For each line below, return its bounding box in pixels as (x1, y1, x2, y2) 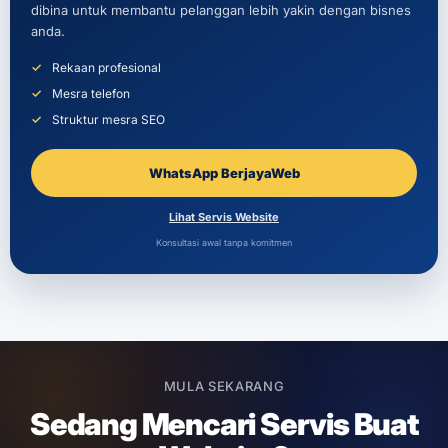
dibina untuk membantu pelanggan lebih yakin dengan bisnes (31, 2, 411, 19)
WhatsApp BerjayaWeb (148, 164, 300, 181)
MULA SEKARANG (163, 378, 285, 395)
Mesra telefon (52, 86, 130, 102)
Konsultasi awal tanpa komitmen (156, 237, 292, 249)
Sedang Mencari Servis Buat (30, 406, 418, 443)
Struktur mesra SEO (52, 112, 165, 128)
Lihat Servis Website (169, 210, 279, 225)
